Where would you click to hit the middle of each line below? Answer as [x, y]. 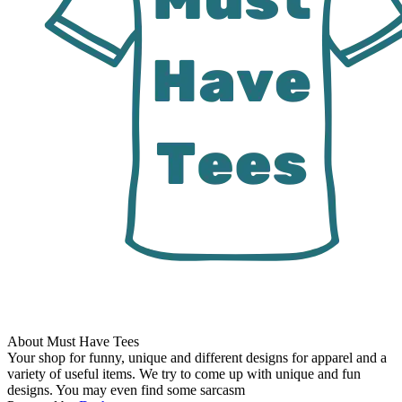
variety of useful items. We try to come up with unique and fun [184, 374]
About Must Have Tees [73, 342]
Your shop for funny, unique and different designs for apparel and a [197, 358]
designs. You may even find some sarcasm [126, 390]
